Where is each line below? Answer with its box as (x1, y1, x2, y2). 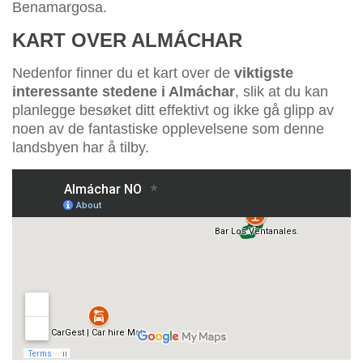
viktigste (234, 65, 293, 82)
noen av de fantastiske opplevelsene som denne (12, 121, 324, 138)
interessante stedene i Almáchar (12, 83, 235, 100)
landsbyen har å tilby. (12, 139, 149, 156)
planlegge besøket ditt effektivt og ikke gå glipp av (12, 102, 334, 119)
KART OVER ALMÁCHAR (12, 29, 242, 52)
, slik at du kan (235, 83, 328, 100)
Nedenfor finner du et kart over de (12, 65, 234, 82)
